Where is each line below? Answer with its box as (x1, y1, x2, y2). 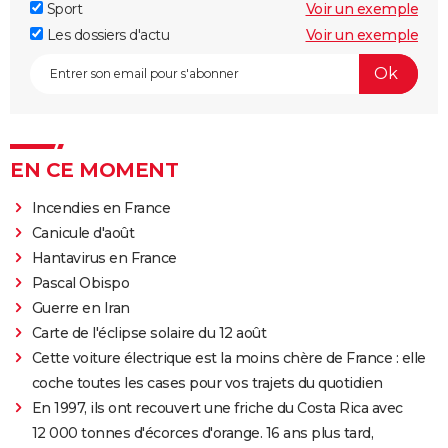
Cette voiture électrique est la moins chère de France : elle (31, 348, 426, 367)
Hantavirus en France (31, 248, 177, 267)
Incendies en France (31, 198, 171, 217)
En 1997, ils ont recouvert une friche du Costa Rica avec (31, 398, 403, 417)
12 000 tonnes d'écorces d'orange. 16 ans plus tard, (31, 423, 374, 442)
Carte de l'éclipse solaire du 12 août (31, 323, 267, 342)
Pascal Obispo (31, 273, 130, 292)
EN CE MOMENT (10, 157, 178, 182)
